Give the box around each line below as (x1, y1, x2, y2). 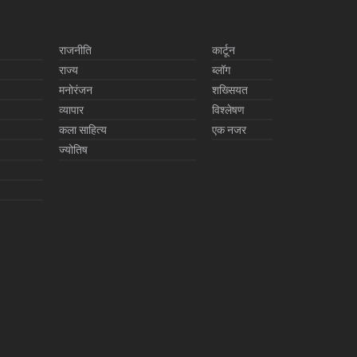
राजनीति (59, 44, 92, 57)
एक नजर (212, 124, 246, 137)
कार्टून (212, 44, 235, 57)
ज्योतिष (59, 143, 88, 157)
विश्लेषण (212, 104, 245, 117)
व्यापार (59, 104, 84, 117)
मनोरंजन (59, 84, 92, 97)
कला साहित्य (59, 124, 107, 137)
